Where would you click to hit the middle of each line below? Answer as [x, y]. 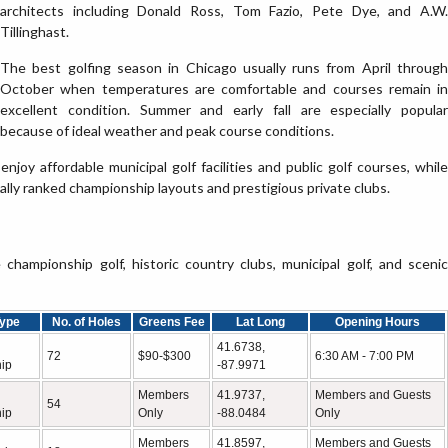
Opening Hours [377, 322]
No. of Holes [86, 322]
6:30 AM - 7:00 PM [364, 356]
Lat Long [260, 322]
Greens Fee [171, 322]
